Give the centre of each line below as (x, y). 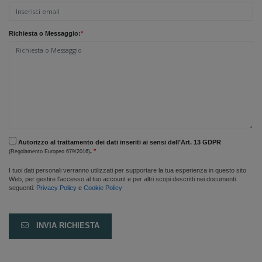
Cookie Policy (103, 187)
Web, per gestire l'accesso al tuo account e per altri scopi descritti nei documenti (122, 179)
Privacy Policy (56, 187)
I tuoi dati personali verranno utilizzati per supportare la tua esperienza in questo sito (127, 170)
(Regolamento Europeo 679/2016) (49, 151)
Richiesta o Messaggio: (45, 33)
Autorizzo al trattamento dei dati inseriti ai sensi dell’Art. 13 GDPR (119, 142)
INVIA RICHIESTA (67, 226)
